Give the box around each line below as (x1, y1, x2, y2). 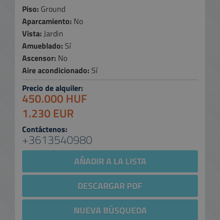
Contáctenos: (22, 123, 67, 135)
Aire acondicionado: (22, 64, 89, 76)
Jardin (42, 27, 63, 39)
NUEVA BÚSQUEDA (73, 204, 147, 217)
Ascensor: (22, 52, 56, 64)
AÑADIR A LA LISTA (74, 155, 146, 168)
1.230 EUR (22, 105, 74, 122)
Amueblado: (22, 40, 63, 52)
